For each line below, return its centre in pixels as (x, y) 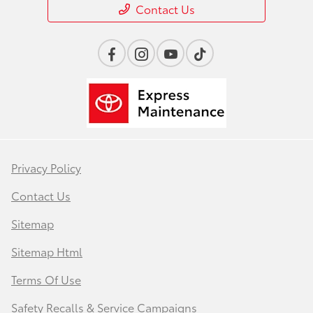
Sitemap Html (47, 251)
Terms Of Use (46, 279)
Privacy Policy (46, 167)
